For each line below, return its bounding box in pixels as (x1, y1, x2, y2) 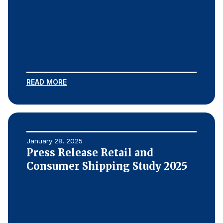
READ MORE (26, 78, 67, 86)
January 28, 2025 (26, 137, 83, 145)
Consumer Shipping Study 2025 (26, 160, 187, 172)
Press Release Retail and (26, 146, 153, 159)
